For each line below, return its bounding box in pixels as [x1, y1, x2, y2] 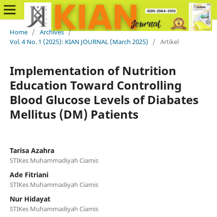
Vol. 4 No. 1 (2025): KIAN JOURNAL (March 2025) [9, 37, 148, 46]
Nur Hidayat [9, 194, 50, 203]
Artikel [160, 37, 179, 46]
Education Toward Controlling [9, 77, 182, 93]
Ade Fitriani [9, 170, 48, 179]
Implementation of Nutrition [9, 62, 176, 78]
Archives [39, 27, 64, 36]
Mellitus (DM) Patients [9, 106, 139, 122]
